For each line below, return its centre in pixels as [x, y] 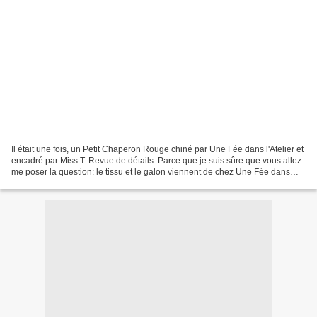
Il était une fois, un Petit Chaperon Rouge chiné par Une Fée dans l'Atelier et [157, 149]
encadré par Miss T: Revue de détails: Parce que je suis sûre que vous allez [156, 160]
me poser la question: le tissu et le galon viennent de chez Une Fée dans [151, 172]
